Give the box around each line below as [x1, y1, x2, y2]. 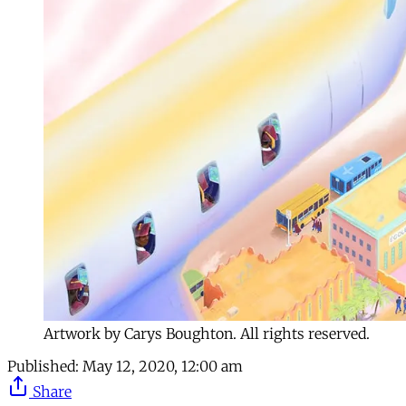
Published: [7, 357, 79, 376]
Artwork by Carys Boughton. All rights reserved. [43, 324, 370, 343]
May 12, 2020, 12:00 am [82, 357, 243, 376]
